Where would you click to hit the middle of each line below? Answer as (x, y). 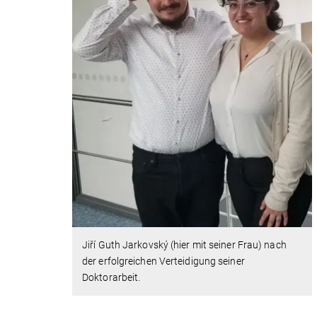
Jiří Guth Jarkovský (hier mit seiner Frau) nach (184, 245)
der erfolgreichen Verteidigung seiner (163, 261)
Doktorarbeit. (111, 278)
